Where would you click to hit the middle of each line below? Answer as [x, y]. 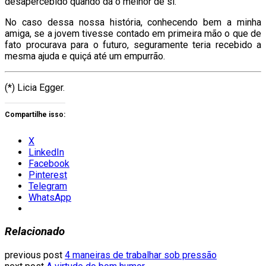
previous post [35, 255]
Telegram [48, 186]
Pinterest [48, 175]
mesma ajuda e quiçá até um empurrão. [85, 56]
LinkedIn [46, 152]
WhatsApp [50, 197]
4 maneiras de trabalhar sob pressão [141, 255]
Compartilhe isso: [35, 114]
